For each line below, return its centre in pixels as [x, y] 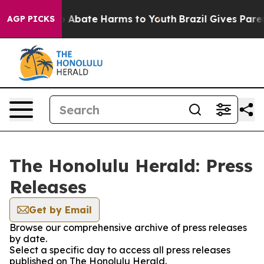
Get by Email [60, 210]
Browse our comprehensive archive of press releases [128, 227]
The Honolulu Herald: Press [131, 166]
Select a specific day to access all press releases [120, 250]
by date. [28, 239]
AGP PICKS [31, 19]
